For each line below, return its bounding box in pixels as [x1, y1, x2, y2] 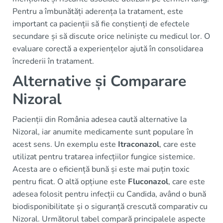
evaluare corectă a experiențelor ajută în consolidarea [12, 43, 203, 54]
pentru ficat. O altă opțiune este [12, 176, 128, 187]
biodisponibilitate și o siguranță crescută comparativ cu [12, 201, 208, 212]
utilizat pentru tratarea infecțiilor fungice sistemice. [12, 151, 195, 162]
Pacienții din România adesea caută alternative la [12, 113, 187, 125]
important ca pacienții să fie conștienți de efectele [12, 18, 190, 29]
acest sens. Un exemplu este [12, 138, 118, 150]
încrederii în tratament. [12, 55, 94, 67]
